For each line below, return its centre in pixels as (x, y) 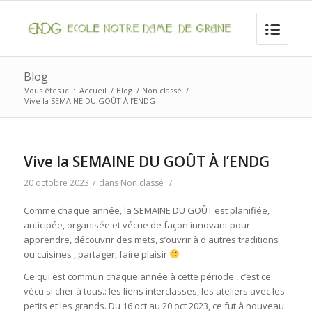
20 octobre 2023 (56, 183)
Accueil (93, 90)
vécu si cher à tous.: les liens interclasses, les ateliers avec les (154, 291)
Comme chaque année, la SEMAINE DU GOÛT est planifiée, (146, 211)
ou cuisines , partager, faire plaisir (96, 255)
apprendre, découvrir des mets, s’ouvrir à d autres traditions (151, 240)
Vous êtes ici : (49, 90)
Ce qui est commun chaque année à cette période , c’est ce (147, 277)
